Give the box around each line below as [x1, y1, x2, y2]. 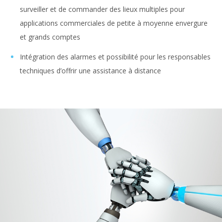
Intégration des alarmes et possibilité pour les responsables [20, 52, 211, 61]
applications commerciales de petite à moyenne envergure [20, 18, 208, 28]
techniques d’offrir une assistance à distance [20, 65, 161, 75]
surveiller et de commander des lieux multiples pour [20, 4, 185, 14]
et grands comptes [20, 32, 80, 42]
